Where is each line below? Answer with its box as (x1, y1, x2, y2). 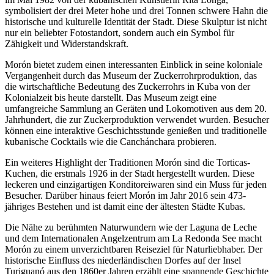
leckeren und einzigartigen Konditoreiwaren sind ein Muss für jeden (5, 179, 267, 190)
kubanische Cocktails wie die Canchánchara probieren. (5, 136, 217, 147)
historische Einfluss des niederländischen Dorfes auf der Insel (5, 254, 241, 265)
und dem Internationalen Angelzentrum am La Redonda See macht (5, 232, 262, 243)
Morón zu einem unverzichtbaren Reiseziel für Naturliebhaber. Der (5, 243, 262, 254)
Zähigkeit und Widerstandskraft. (5, 38, 128, 49)
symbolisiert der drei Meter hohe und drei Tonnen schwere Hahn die (5, 5, 268, 16)
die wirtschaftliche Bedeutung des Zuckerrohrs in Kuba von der (5, 81, 250, 92)
